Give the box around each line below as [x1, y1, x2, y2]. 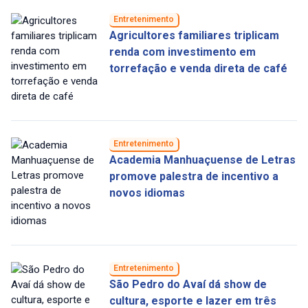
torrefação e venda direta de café [109, 62, 287, 76]
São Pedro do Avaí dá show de [109, 278, 267, 291]
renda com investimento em [109, 45, 256, 59]
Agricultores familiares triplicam [109, 29, 279, 43]
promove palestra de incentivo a [109, 170, 278, 184]
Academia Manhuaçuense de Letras [109, 153, 296, 167]
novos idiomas [109, 186, 185, 200]
